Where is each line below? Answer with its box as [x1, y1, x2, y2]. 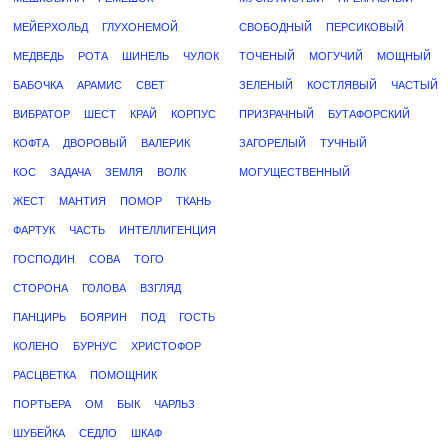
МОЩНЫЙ [377, 50, 431, 62]
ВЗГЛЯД [140, 282, 181, 294]
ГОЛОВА [82, 282, 126, 294]
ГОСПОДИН [13, 253, 75, 265]
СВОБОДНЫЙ [239, 21, 312, 33]
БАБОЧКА [13, 79, 63, 91]
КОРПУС [171, 108, 216, 120]
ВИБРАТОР [13, 108, 70, 120]
